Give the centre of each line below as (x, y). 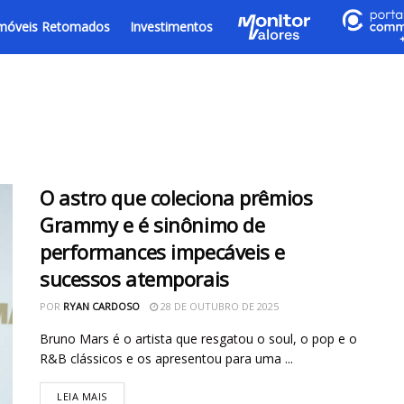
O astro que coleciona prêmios (176, 197)
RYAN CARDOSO (101, 306)
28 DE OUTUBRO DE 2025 (218, 306)
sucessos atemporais (134, 279)
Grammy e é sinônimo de (152, 225)
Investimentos (171, 27)
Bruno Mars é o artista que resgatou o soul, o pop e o (198, 339)
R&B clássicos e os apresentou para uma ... (166, 358)
